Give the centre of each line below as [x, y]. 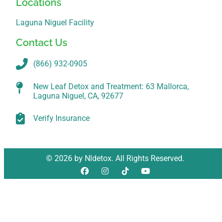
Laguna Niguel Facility [55, 22]
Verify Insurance [61, 118]
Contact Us [42, 42]
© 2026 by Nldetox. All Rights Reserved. [115, 158]
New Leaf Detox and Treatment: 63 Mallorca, [111, 86]
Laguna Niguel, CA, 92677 [78, 96]
